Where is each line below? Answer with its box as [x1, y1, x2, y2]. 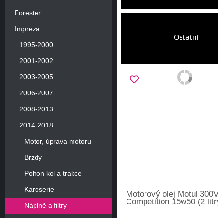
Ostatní [174, 33, 199, 43]
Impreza [15, 24, 40, 33]
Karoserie [24, 185, 54, 193]
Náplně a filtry [24, 201, 67, 209]
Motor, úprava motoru [24, 137, 91, 145]
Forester [15, 8, 41, 17]
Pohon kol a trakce [24, 169, 82, 177]
